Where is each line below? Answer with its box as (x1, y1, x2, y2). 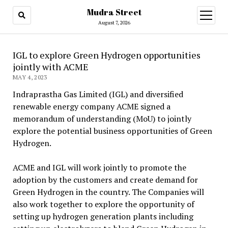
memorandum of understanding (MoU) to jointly (12, 113, 191, 124)
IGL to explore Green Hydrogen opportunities (12, 49, 201, 61)
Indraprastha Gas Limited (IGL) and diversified (12, 89, 183, 100)
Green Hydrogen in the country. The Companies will (12, 186, 204, 197)
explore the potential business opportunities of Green (12, 125, 212, 136)
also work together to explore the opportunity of (12, 198, 194, 210)
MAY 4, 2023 (12, 73, 47, 81)
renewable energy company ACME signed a (12, 101, 170, 112)
